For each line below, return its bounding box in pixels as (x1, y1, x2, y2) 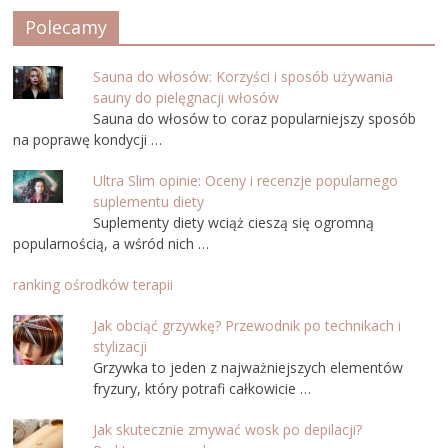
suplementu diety (93, 191, 205, 211)
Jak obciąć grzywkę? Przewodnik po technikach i (93, 315, 402, 335)
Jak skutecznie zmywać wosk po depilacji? (93, 419, 363, 439)
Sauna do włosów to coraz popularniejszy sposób (93, 108, 417, 128)
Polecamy (25, 14, 108, 39)
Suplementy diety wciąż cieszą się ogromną (93, 212, 375, 232)
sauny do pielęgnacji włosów (93, 87, 280, 107)
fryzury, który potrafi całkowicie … (93, 378, 312, 398)
